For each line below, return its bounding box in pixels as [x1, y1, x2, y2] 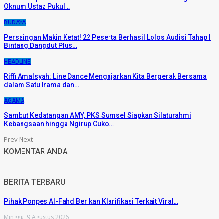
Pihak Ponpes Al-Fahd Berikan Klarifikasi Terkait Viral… [4, 197, 178, 205]
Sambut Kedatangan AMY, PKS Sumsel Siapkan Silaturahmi [4, 111, 191, 119]
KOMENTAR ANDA [4, 146, 67, 156]
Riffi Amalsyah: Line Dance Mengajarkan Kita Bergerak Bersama [4, 72, 207, 80]
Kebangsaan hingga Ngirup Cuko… [4, 119, 114, 128]
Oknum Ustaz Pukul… [4, 2, 70, 10]
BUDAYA [4, 19, 26, 26]
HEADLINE [4, 58, 31, 65]
